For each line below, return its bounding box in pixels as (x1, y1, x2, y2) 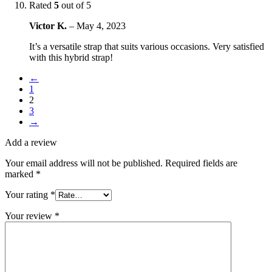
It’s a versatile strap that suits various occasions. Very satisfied (29, 41, 264, 52)
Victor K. (29, 20, 69, 31)
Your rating (5, 189, 50, 200)
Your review (5, 210, 55, 221)
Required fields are (165, 157, 237, 168)
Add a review (5, 137, 57, 148)
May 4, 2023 (76, 20, 126, 31)
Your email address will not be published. (5, 157, 163, 168)
